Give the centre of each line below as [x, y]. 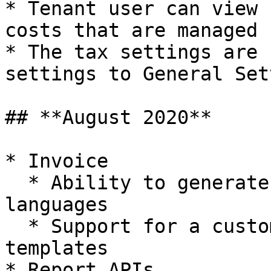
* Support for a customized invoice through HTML [16, 226]
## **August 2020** [108, 117]
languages [57, 204]
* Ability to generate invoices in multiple [16, 183]
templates [57, 248]
